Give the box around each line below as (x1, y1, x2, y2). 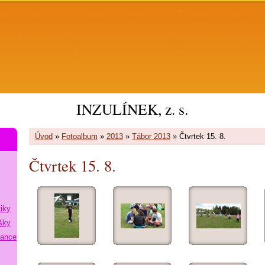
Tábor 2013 (132, 132, 170, 141)
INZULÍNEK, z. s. (76, 99, 188, 119)
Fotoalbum (62, 132, 98, 141)
